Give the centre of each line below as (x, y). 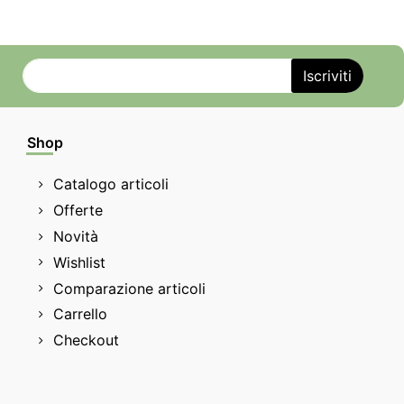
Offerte (78, 211)
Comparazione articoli (129, 288)
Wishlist (79, 262)
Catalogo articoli (111, 184)
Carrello (80, 314)
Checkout (86, 340)
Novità (76, 236)
